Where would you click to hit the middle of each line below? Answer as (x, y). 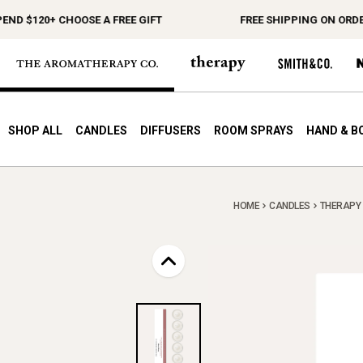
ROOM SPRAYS (254, 131)
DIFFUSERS (171, 131)
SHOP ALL (35, 131)
